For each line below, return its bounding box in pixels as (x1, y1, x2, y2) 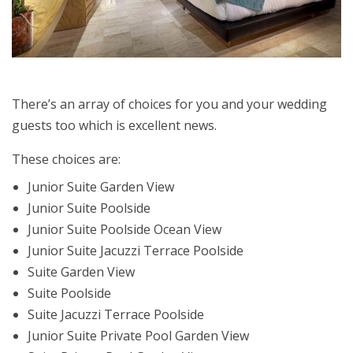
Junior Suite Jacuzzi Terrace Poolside (28, 242, 243, 260)
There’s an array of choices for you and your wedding (12, 95, 327, 113)
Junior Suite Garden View (28, 178, 174, 196)
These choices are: (12, 150, 121, 169)
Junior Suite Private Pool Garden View (28, 327, 249, 345)
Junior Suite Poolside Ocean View (28, 221, 221, 239)
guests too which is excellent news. (12, 117, 217, 135)
